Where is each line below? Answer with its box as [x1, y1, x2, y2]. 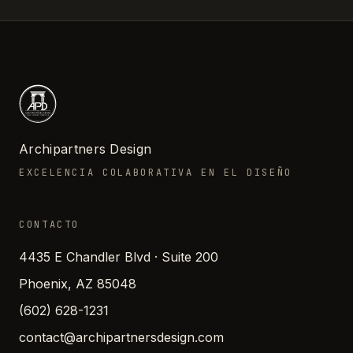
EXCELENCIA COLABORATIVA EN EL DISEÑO [19, 165, 293, 179]
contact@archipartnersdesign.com [19, 329, 224, 345]
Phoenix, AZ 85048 [19, 275, 136, 292]
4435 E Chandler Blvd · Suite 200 [19, 248, 218, 265]
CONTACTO [19, 217, 80, 231]
